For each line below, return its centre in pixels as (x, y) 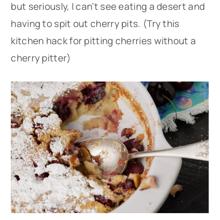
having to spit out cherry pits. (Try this (95, 23)
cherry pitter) (41, 58)
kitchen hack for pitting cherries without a (104, 41)
